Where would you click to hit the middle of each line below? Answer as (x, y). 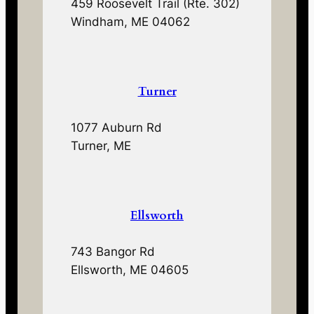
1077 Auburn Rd (117, 128)
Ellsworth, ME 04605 (130, 270)
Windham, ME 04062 (131, 22)
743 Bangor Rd (113, 252)
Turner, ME (101, 146)
